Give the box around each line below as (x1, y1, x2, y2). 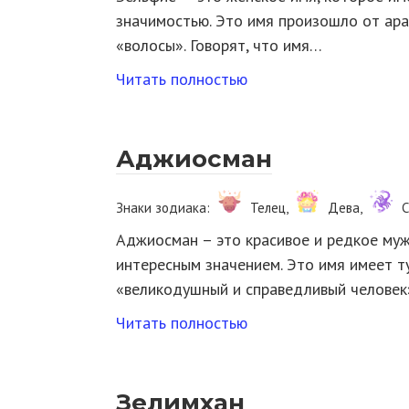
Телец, (250, 199, 291, 216)
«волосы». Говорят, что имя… (116, 35, 322, 56)
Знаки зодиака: (116, 199, 214, 216)
